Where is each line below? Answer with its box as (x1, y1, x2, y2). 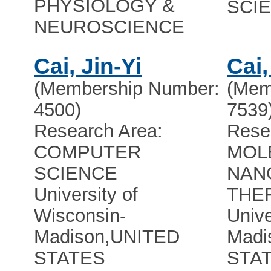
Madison (34, 226, 105, 248)
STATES (34, 247, 106, 269)
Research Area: (34, 120, 163, 142)
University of (34, 184, 139, 206)
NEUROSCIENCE (34, 16, 185, 38)
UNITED (110, 226, 180, 248)
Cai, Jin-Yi (34, 54, 142, 79)
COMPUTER (34, 142, 142, 163)
